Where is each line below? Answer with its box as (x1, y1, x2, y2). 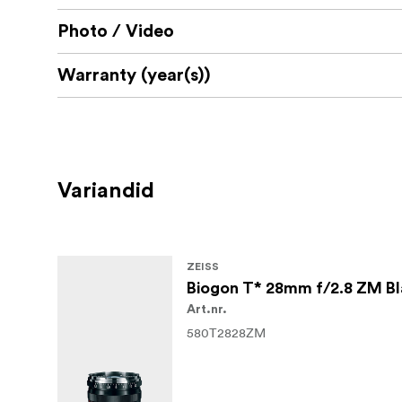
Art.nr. (187, 303, 227, 317)
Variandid (57, 180, 154, 203)
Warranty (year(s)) (57, 66, 211, 85)
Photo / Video (57, 22, 174, 41)
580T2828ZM (187, 325, 266, 342)
